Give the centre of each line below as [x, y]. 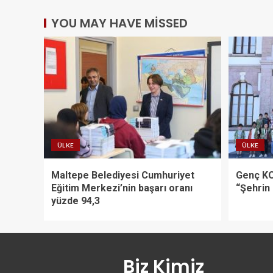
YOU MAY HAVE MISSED [119, 23]
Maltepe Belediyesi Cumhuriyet [123, 175]
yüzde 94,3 [76, 200]
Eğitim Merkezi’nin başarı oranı [122, 188]
